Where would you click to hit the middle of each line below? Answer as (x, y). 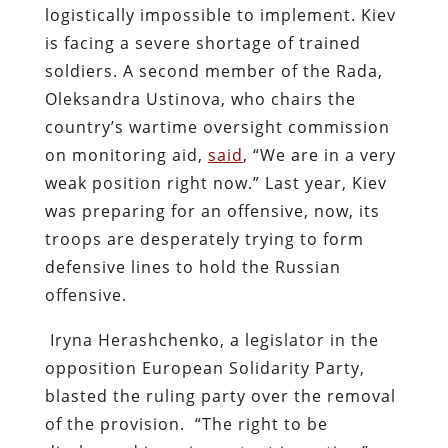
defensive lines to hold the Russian (192, 266)
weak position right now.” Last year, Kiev (215, 182)
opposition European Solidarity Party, (204, 367)
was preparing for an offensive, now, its (212, 210)
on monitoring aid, (126, 154)
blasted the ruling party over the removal (220, 395)
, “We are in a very (319, 154)
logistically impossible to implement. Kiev (220, 14)
